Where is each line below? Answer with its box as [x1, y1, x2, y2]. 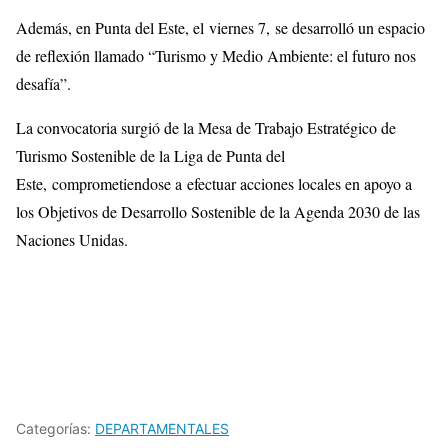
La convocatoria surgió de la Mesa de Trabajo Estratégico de [16, 116, 396, 138]
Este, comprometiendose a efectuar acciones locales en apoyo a [16, 172, 412, 194]
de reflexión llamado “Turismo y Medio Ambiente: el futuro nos [16, 44, 416, 66]
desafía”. [16, 72, 71, 94]
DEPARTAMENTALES [95, 420, 229, 437]
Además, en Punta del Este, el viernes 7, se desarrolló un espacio [16, 16, 425, 38]
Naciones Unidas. [16, 228, 133, 250]
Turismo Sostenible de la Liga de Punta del [16, 144, 285, 166]
